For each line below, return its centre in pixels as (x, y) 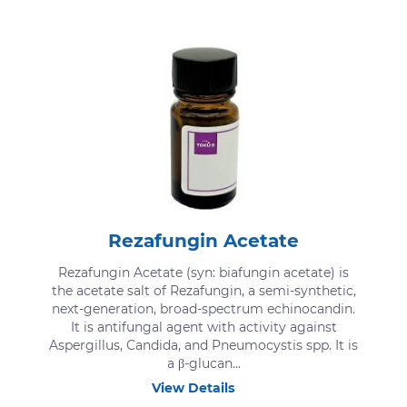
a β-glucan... (203, 363)
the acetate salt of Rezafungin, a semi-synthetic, (203, 290)
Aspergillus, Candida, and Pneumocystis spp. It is (203, 345)
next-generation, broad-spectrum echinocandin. (203, 308)
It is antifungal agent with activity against (203, 327)
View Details (193, 387)
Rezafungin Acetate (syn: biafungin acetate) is (203, 272)
